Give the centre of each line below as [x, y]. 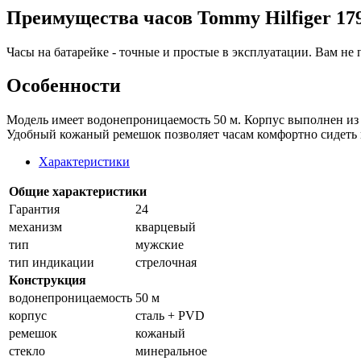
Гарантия [34, 210]
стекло [27, 351]
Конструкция [48, 280]
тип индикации [52, 263]
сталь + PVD [170, 316]
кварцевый [166, 227]
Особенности [64, 86]
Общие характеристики [78, 192]
